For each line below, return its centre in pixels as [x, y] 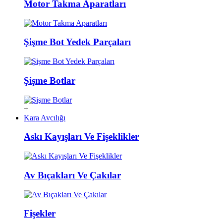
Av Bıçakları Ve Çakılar [72, 175]
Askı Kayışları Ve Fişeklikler [81, 137]
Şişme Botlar [50, 80]
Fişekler [40, 214]
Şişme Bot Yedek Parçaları [77, 42]
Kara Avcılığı [45, 117]
